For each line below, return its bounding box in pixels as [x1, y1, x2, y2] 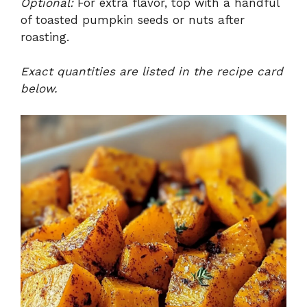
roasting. [21, 29, 69, 44]
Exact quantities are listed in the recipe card [21, 64, 283, 79]
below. [21, 82, 58, 96]
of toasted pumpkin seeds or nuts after [21, 12, 245, 27]
